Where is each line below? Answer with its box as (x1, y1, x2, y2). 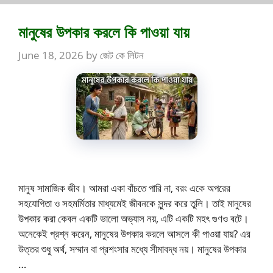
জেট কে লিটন (100, 48, 144, 62)
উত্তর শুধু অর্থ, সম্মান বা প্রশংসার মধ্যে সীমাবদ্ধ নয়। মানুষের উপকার (18, 241, 246, 256)
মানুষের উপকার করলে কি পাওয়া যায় (18, 21, 190, 43)
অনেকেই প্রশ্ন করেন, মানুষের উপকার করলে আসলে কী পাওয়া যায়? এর (18, 226, 250, 241)
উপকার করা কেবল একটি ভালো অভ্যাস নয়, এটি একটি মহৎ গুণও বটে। (18, 211, 249, 225)
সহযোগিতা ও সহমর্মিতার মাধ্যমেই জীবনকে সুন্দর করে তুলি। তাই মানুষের (18, 196, 251, 210)
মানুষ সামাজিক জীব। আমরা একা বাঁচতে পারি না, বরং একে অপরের (18, 180, 230, 195)
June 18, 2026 (18, 48, 83, 62)
